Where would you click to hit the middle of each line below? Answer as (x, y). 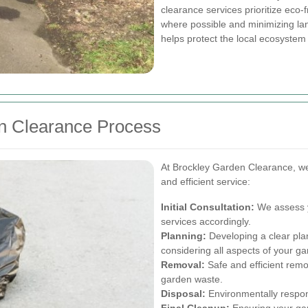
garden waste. (192, 279)
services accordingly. (206, 221)
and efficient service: (206, 181)
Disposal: (183, 293)
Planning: (184, 235)
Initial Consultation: (208, 207)
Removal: (183, 264)
